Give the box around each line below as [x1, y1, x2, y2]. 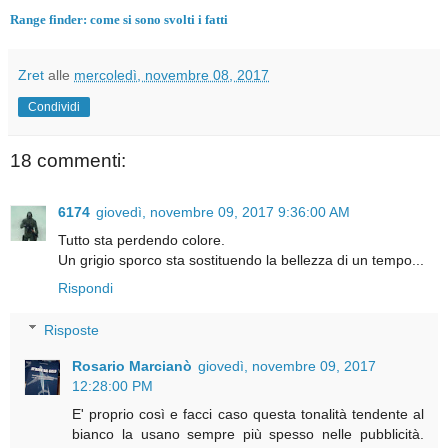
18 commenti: [10, 149, 126, 171]
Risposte [44, 321, 100, 338]
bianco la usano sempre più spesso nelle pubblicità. [72, 425, 424, 442]
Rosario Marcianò [72, 357, 193, 374]
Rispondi [58, 280, 113, 297]
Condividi [28, 99, 80, 114]
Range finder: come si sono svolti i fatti [10, 11, 228, 27]
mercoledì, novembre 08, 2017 [74, 66, 269, 83]
